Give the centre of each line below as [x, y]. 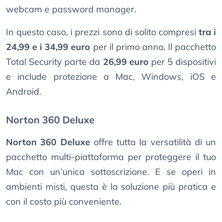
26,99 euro [126, 62]
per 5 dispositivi [182, 62]
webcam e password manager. [71, 9]
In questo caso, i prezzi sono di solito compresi [102, 32]
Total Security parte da [55, 62]
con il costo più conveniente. [64, 202]
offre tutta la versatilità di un [153, 142]
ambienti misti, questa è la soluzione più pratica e [111, 187]
